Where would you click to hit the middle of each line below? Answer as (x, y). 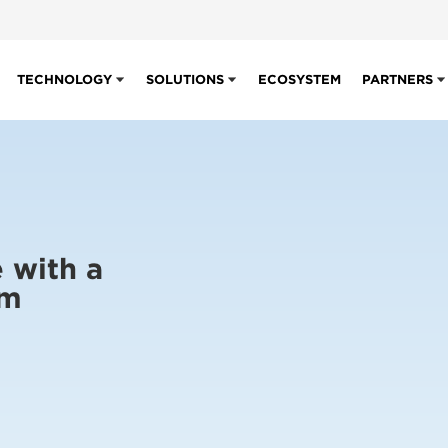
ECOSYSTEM (299, 79)
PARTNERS (397, 79)
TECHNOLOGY (64, 79)
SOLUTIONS (185, 79)
